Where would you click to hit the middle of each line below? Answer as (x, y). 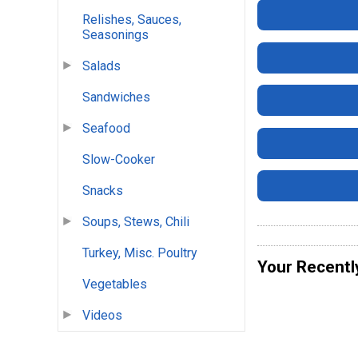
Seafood (106, 129)
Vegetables (115, 284)
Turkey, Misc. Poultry (140, 253)
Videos (102, 316)
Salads (101, 66)
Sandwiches (116, 97)
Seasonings (115, 35)
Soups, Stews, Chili (136, 222)
